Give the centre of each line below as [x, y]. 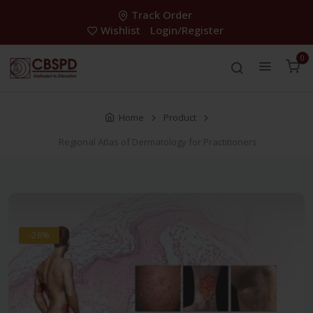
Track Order [162, 15]
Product [180, 118]
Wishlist [120, 30]
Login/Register [187, 30]
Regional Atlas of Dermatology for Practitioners [158, 142]
